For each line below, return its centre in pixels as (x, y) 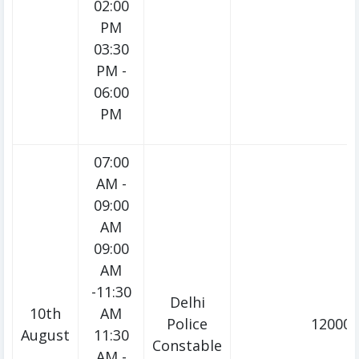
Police (187, 324)
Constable (187, 346)
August (45, 335)
